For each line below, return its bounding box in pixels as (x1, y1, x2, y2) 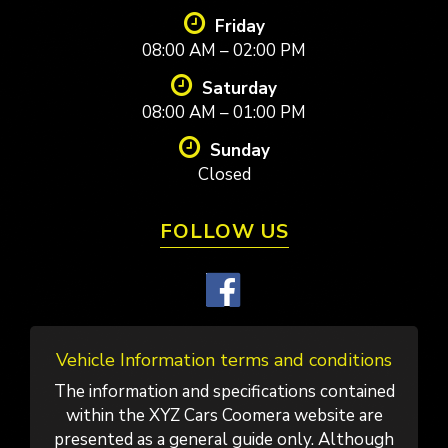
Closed (197, 162, 251, 186)
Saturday (202, 76, 277, 100)
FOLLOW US (159, 217, 289, 245)
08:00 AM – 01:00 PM (142, 100, 306, 124)
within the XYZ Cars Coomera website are (65, 403, 383, 427)
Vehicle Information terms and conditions (56, 347, 392, 372)
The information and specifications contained (53, 379, 395, 403)
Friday (214, 14, 265, 38)
